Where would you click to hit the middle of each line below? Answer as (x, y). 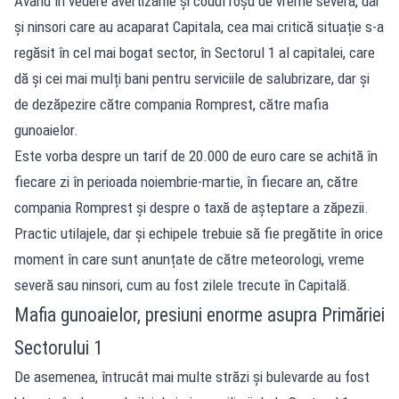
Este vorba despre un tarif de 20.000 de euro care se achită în (196, 155)
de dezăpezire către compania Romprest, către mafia (171, 104)
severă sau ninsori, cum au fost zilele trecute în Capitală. (183, 285)
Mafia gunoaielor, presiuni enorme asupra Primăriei (199, 314)
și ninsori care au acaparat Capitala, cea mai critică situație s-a (199, 26)
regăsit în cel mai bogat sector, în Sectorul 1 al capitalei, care (195, 52)
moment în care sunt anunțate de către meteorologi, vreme (189, 259)
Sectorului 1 (58, 347)
